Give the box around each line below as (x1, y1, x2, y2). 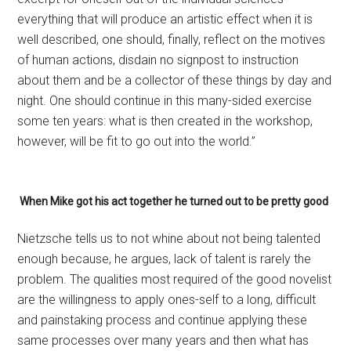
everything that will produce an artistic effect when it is (17, 12, 313, 27)
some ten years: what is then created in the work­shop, (17, 114, 313, 128)
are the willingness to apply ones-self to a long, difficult (17, 292, 317, 307)
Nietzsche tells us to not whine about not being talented (17, 231, 321, 246)
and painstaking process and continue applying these (17, 313, 308, 327)
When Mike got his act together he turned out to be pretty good (20, 195, 329, 208)
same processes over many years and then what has (17, 333, 309, 348)
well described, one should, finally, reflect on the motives (17, 32, 326, 47)
